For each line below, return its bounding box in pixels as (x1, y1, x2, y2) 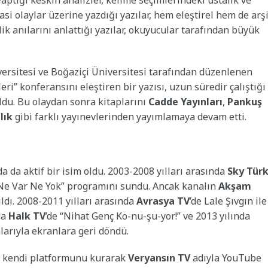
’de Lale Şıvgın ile (190, 194, 267, 208)
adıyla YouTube (190, 251, 261, 264)
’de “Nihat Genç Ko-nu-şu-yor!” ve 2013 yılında (45, 209, 250, 223)
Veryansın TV (128, 251, 190, 264)
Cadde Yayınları (148, 95, 223, 108)
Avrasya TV (136, 194, 190, 208)
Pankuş (227, 95, 262, 108)
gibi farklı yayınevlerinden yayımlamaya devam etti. (13, 109, 246, 123)
